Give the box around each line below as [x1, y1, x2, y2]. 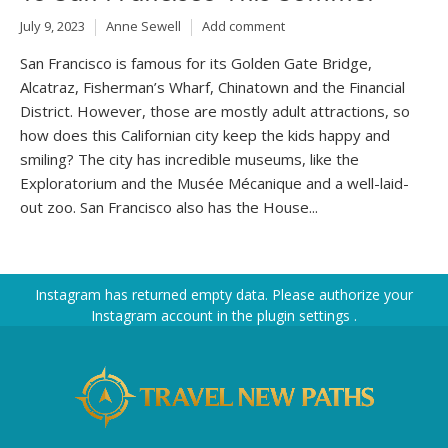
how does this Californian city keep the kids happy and [20, 124, 390, 145]
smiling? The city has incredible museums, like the [20, 148, 359, 169]
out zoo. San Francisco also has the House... [20, 196, 318, 217]
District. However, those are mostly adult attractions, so [20, 100, 410, 121]
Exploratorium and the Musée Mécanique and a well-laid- [20, 172, 409, 193]
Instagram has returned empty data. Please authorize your [35, 284, 413, 304]
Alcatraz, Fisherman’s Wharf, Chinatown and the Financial [20, 76, 405, 97]
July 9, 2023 [20, 17, 85, 36]
